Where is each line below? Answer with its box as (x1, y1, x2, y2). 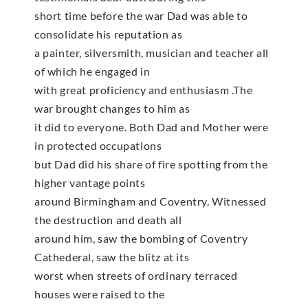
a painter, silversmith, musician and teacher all (34, 46, 269, 60)
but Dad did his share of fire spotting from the (34, 157, 268, 171)
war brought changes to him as (34, 102, 190, 115)
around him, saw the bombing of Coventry (34, 232, 248, 245)
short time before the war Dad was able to (34, 9, 248, 23)
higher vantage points (34, 176, 146, 190)
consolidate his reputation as (34, 27, 183, 41)
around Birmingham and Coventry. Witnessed (34, 195, 267, 208)
